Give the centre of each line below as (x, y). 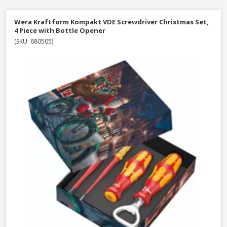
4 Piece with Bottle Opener (60, 31)
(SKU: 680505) (34, 42)
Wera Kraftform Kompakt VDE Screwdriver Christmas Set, (111, 22)
